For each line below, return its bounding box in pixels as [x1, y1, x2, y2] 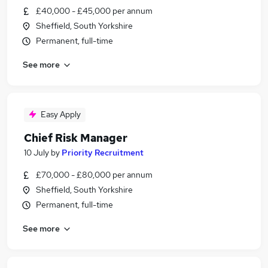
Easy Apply [41, 109, 81, 120]
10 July [24, 147, 49, 158]
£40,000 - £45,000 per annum [36, 5, 153, 16]
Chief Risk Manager [24, 131, 127, 145]
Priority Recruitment [62, 147, 144, 158]
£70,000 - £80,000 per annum [36, 169, 153, 180]
